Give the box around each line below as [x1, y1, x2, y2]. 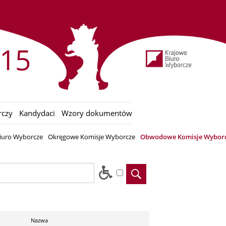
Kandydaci [19, 108, 55, 119]
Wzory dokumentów [62, 108, 133, 119]
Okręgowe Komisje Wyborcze [48, 132, 136, 142]
